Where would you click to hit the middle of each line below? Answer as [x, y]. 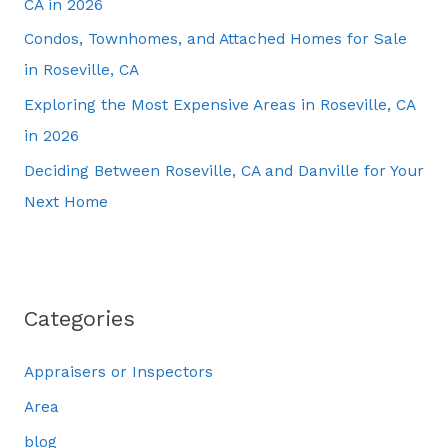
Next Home [65, 202]
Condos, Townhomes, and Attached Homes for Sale [215, 39]
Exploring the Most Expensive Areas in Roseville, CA [219, 105]
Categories [79, 319]
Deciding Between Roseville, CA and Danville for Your [223, 171]
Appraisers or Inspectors [118, 372]
